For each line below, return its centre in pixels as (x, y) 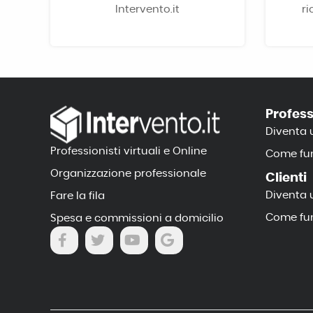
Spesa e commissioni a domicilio (137, 218)
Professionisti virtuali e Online (129, 151)
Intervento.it (147, 9)
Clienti (286, 178)
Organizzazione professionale (128, 174)
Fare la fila (78, 196)
